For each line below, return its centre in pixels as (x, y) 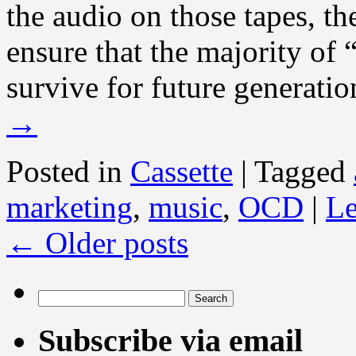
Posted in (64, 172)
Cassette (182, 172)
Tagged (300, 172)
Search (54, 296)
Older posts (113, 243)
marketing (70, 207)
